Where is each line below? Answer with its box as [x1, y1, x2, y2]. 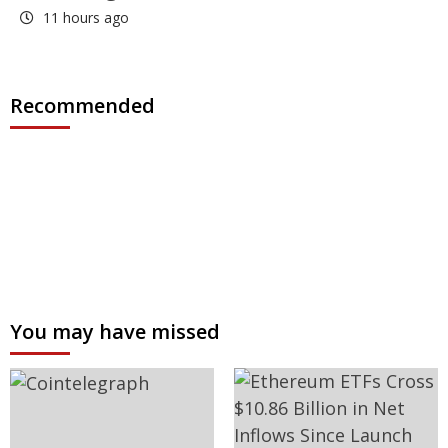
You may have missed [10, 318, 220, 346]
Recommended [10, 92, 155, 120]
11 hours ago [39, 8, 129, 28]
